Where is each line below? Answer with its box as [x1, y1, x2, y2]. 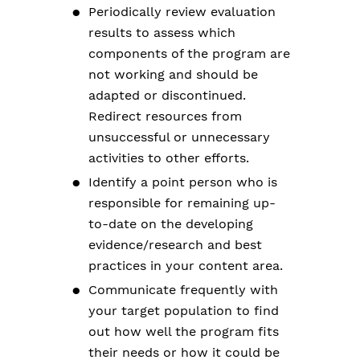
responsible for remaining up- [88, 195, 276, 211]
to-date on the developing [88, 216, 253, 232]
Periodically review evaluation [88, 4, 276, 20]
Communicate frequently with [88, 282, 278, 298]
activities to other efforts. [88, 150, 249, 166]
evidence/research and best [88, 237, 262, 253]
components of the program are [88, 46, 290, 62]
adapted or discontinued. [88, 88, 246, 104]
